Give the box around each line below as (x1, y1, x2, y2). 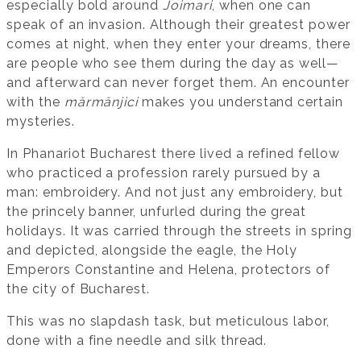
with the (6, 93, 64, 110)
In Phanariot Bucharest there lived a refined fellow (6, 145, 340, 161)
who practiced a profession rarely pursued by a (6, 164, 322, 180)
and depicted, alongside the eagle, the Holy (6, 242, 298, 258)
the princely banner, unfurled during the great (6, 203, 307, 219)
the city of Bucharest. (6, 280, 151, 297)
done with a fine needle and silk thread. (6, 332, 268, 348)
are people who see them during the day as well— (6, 55, 340, 71)
